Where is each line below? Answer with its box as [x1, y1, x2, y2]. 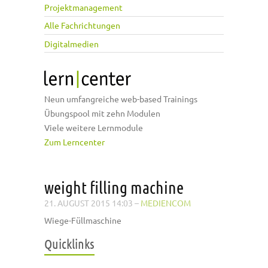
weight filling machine [44, 178, 184, 197]
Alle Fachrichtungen [44, 20, 120, 31]
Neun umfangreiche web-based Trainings [44, 93, 197, 105]
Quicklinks [44, 236, 95, 252]
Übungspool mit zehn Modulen [44, 108, 160, 119]
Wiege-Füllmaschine [44, 215, 121, 226]
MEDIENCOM [141, 197, 191, 209]
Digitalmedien [44, 38, 99, 49]
